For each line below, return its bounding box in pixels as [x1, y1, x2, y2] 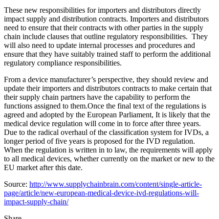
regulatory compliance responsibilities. [4, 58, 122, 67]
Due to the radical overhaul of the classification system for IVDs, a [4, 128, 209, 136]
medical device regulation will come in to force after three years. [4, 119, 201, 128]
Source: [4, 179, 29, 188]
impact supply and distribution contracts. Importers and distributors [4, 14, 209, 23]
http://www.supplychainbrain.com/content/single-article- [29, 179, 202, 188]
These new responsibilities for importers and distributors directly [4, 5, 201, 14]
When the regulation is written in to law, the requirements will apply [4, 145, 213, 154]
